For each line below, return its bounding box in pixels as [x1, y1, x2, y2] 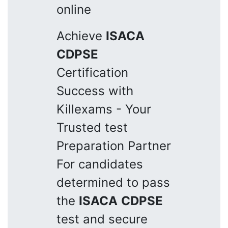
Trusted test [56, 120, 128, 135]
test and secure [56, 211, 148, 226]
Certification [56, 65, 128, 80]
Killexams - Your [56, 101, 151, 117]
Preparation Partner [56, 138, 171, 153]
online [56, 2, 91, 17]
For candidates [56, 156, 143, 172]
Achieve [56, 28, 106, 43]
